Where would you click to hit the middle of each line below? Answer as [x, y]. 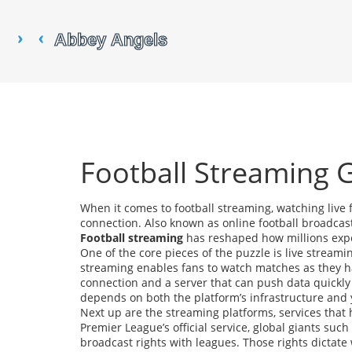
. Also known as [180, 223]
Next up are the [123, 312]
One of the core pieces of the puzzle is [183, 253]
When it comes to [127, 208]
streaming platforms [220, 312]
